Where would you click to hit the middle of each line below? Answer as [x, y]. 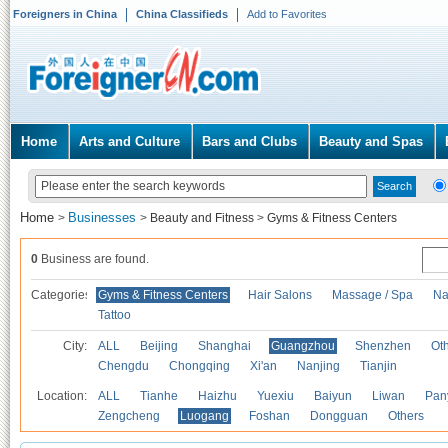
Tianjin [378, 366]
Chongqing [199, 366]
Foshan [269, 416]
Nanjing [318, 366]
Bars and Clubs [249, 141]
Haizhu [217, 396]
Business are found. [93, 259]
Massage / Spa [372, 295]
